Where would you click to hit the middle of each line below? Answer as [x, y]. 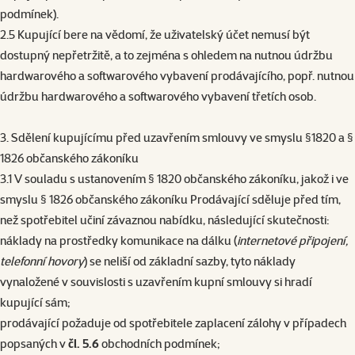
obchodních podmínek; [160, 344]
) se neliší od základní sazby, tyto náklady [190, 261]
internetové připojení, [292, 240]
